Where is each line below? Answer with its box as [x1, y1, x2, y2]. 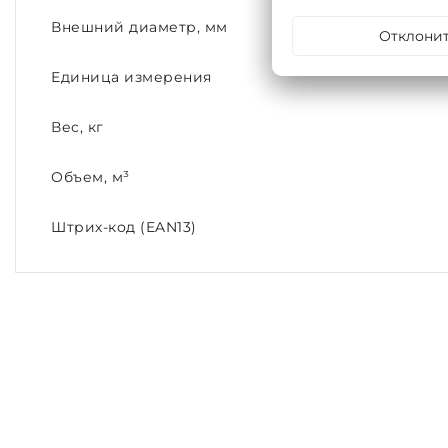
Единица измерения [51, 69, 212, 86]
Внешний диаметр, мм [51, 19, 228, 36]
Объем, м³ [51, 169, 130, 186]
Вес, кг [51, 119, 104, 136]
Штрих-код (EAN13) [51, 219, 197, 236]
